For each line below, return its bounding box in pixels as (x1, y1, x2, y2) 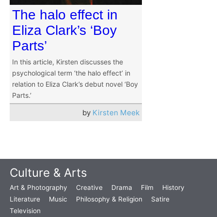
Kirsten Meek (93, 108, 139, 118)
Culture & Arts (10, 166, 87, 180)
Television (10, 207, 41, 215)
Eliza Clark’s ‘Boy (12, 23, 117, 38)
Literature (10, 195, 40, 203)
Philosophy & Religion (76, 195, 142, 203)
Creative (76, 184, 103, 192)
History (162, 184, 185, 192)
